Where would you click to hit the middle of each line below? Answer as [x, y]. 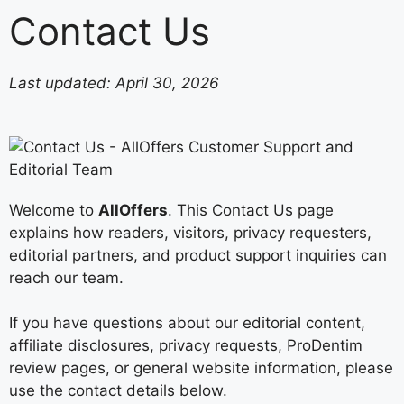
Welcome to [54, 210]
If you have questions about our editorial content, [187, 323]
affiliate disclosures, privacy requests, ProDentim [186, 345]
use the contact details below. [118, 390]
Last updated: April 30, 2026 [114, 83]
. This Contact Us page [251, 210]
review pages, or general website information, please [201, 368]
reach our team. [66, 277]
